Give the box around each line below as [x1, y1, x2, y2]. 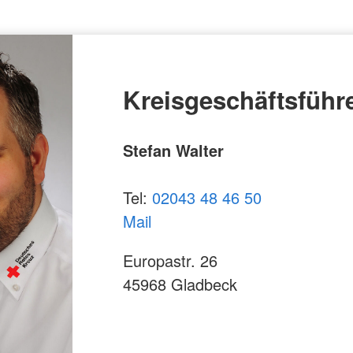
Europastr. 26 [123, 248, 217, 272]
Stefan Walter [123, 138, 224, 162]
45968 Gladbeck [123, 272, 237, 295]
